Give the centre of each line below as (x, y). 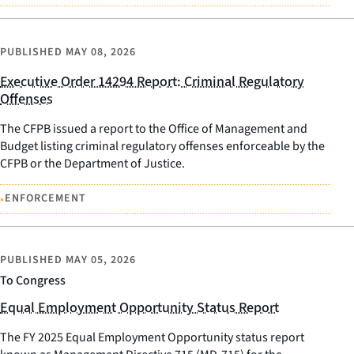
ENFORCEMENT (45, 199)
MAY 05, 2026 (101, 260)
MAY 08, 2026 (101, 52)
